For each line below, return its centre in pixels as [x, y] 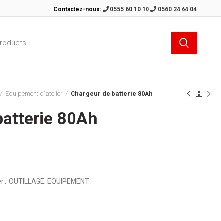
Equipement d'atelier [34, 93]
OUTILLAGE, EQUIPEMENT [49, 181]
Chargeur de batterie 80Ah [112, 93]
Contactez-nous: [78, 9]
